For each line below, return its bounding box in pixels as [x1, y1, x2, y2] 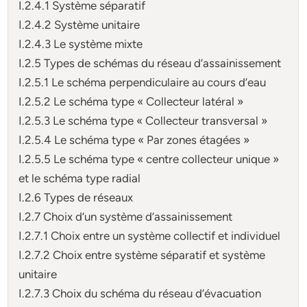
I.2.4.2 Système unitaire [19, 17, 140, 32]
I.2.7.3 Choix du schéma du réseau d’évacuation [19, 286, 262, 300]
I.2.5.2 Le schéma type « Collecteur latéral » [19, 94, 244, 108]
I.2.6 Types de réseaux [19, 190, 134, 204]
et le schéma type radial [19, 171, 141, 185]
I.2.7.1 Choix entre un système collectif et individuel [19, 228, 281, 243]
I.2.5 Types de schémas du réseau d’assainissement [19, 56, 282, 70]
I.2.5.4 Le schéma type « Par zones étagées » [19, 132, 250, 147]
